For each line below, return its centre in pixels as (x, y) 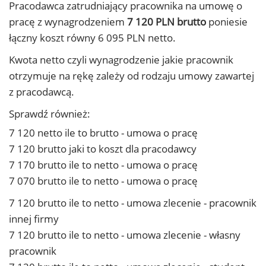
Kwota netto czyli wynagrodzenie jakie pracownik (121, 60)
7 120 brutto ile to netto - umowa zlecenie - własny (125, 235)
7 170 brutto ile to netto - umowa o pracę (103, 165)
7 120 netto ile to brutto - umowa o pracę (103, 133)
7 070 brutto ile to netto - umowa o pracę (103, 181)
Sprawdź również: (50, 114)
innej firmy (34, 219)
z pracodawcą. (42, 92)
